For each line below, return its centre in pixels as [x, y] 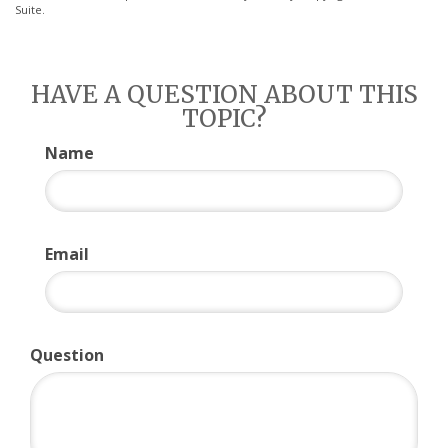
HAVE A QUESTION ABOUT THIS [224, 95]
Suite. [30, 10]
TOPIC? [224, 119]
